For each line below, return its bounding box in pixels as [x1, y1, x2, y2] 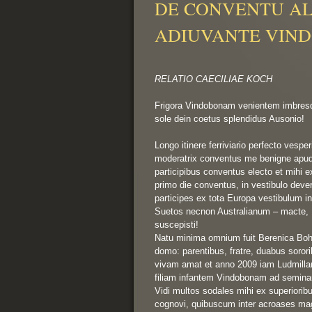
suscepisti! [155, 219, 198, 230]
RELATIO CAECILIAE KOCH [155, 74, 272, 84]
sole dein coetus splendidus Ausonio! [155, 114, 304, 124]
